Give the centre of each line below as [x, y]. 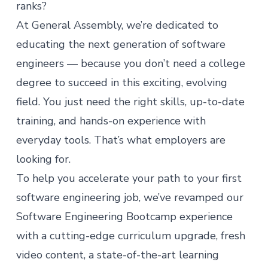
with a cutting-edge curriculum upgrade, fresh [130, 236]
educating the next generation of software [121, 44]
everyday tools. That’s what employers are [121, 140]
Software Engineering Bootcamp [96, 217]
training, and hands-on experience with [111, 121]
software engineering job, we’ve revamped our [130, 197]
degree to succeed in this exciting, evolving [121, 83]
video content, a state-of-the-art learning [117, 255]
